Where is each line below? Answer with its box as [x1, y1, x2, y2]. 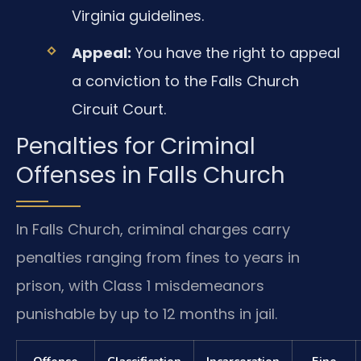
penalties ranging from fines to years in [16, 247, 300, 268]
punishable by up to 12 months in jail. [16, 304, 277, 325]
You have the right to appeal [131, 43, 340, 63]
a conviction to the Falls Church [71, 71, 299, 91]
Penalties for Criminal [16, 131, 255, 163]
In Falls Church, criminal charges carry [16, 219, 290, 240]
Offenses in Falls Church [16, 160, 285, 192]
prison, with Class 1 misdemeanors [16, 276, 264, 297]
